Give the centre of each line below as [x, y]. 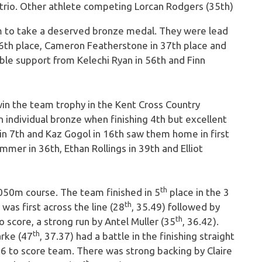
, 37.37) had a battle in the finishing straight [137, 236]
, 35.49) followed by [176, 207]
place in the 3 [198, 192]
